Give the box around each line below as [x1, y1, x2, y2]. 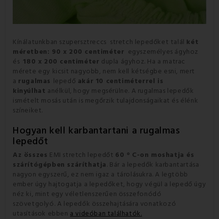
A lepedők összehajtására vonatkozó [57, 199, 176, 209]
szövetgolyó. [13, 199, 57, 209]
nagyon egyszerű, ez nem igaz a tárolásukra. [13, 170, 155, 180]
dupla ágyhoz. [99, 57, 148, 67]
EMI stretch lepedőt [47, 150, 116, 160]
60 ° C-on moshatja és [115, 150, 195, 160]
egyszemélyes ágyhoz [124, 47, 199, 57]
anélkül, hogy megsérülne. [45, 86, 131, 96]
